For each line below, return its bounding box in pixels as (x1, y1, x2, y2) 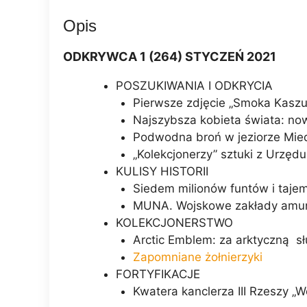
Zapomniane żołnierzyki (133, 250, 262, 265)
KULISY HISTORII (115, 164, 208, 179)
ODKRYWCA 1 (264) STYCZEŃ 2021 (63, 49, 276, 64)
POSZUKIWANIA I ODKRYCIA (115, 79, 273, 93)
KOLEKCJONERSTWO (115, 216, 233, 230)
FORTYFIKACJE (115, 267, 200, 282)
